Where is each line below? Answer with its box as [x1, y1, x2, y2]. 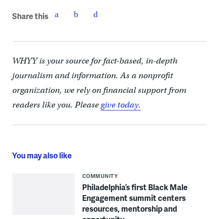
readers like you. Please [12, 100, 101, 110]
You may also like [12, 150, 72, 161]
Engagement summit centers [82, 192, 186, 203]
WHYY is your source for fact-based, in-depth [12, 56, 177, 66]
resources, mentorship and [82, 203, 177, 214]
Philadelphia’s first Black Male [82, 181, 188, 193]
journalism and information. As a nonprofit [12, 70, 173, 81]
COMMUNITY [82, 172, 118, 179]
